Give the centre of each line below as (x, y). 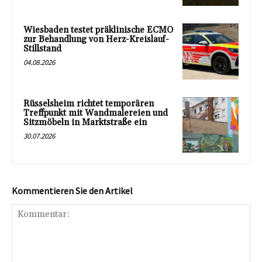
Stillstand (42, 49)
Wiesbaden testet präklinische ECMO (98, 30)
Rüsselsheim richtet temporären (89, 104)
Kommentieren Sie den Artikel (72, 191)
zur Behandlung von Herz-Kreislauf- (96, 39)
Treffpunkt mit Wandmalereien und (96, 113)
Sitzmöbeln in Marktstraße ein (85, 122)
